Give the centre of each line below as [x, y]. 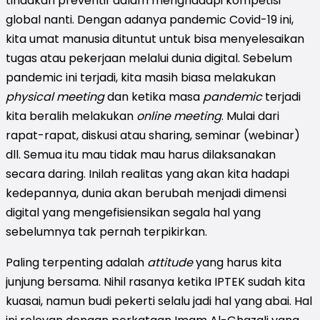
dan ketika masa [154, 96]
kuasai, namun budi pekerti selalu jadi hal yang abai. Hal [159, 301]
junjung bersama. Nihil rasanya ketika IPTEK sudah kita [155, 281]
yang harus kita [237, 262]
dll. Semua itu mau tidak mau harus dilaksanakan [141, 154]
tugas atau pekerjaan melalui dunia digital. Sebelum [149, 58]
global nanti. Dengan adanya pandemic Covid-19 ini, [150, 19]
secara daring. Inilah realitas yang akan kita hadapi [147, 174]
